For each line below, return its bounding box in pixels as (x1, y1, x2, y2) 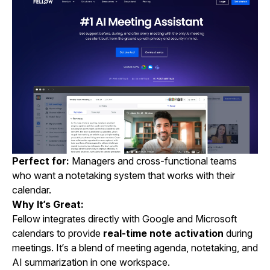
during (224, 227, 253, 239)
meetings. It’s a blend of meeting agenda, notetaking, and (12, 241, 258, 254)
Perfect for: (12, 154, 69, 167)
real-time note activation (103, 227, 224, 239)
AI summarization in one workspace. (12, 256, 170, 268)
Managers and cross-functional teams (69, 154, 237, 167)
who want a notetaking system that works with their (12, 169, 235, 181)
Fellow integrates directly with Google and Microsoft (12, 212, 237, 225)
